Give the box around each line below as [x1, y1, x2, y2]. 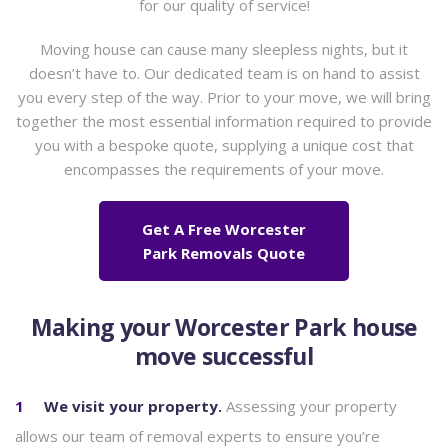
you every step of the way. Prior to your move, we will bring [17, 87, 431, 107]
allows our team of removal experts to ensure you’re [15, 426, 380, 446]
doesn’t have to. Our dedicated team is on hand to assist [28, 63, 420, 83]
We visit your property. [44, 396, 222, 416]
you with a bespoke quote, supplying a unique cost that [34, 135, 414, 155]
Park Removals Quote [143, 243, 305, 263]
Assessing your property [222, 396, 397, 416]
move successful [135, 340, 313, 372]
